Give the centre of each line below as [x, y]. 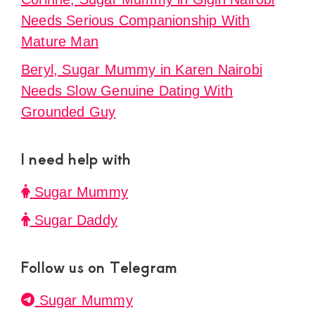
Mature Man [60, 41]
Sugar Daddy [73, 220]
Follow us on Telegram [99, 266]
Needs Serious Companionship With [136, 20]
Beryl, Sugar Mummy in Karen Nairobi [142, 69]
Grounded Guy [69, 111]
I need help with [76, 158]
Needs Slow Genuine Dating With [127, 90]
